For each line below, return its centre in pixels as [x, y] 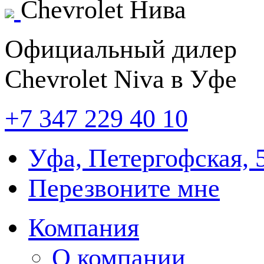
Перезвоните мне [124, 188]
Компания [84, 228]
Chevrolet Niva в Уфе [121, 79]
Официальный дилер [121, 49]
